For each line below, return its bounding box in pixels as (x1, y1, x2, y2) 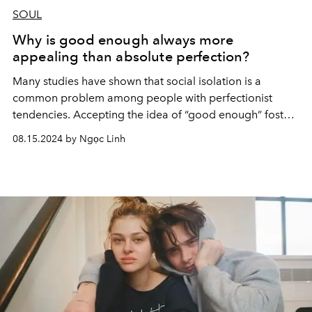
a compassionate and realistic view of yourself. (13, 125, 248, 138)
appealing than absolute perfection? (13, 48, 250, 65)
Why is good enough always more (13, 31, 233, 48)
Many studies (13, 75, 79, 88)
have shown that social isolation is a (81, 75, 261, 88)
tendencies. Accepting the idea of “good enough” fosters (13, 108, 299, 121)
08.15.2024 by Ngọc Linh (13, 133, 125, 145)
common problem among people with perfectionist (13, 91, 272, 104)
